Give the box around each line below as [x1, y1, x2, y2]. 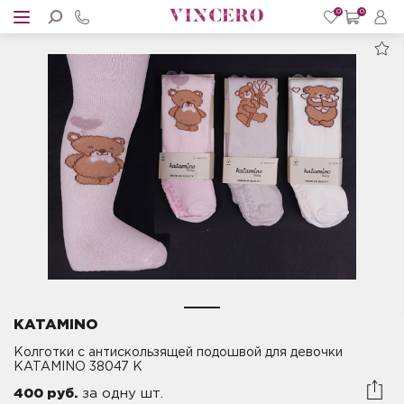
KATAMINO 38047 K [14, 362, 142, 373]
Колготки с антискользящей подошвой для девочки [14, 347, 343, 359]
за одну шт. [78, 388, 163, 400]
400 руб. [14, 388, 78, 400]
